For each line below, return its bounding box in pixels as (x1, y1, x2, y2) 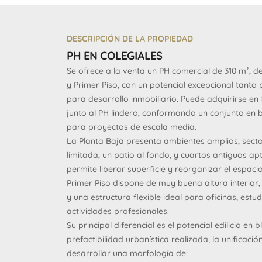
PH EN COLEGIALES (67, 49, 162, 63)
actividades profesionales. (67, 206, 169, 216)
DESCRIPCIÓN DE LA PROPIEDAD (67, 33, 193, 44)
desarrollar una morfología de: (67, 248, 188, 258)
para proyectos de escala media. (67, 122, 196, 132)
